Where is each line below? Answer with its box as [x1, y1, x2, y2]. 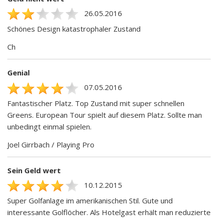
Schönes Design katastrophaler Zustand [7, 24, 141, 34]
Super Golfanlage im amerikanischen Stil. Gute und [7, 196, 173, 206]
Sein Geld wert [7, 165, 61, 175]
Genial [7, 68, 30, 78]
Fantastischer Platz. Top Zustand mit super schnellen [7, 98, 184, 108]
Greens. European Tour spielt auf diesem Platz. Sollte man [7, 109, 202, 120]
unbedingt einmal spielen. [7, 121, 91, 131]
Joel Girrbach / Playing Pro [7, 139, 94, 149]
